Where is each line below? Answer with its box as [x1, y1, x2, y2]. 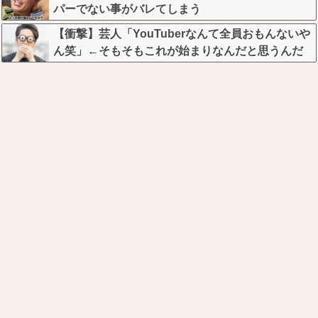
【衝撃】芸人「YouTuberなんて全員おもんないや [53, 27, 310, 40]
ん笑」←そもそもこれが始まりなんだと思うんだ [53, 44, 303, 57]
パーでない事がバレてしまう [53, 2, 201, 15]
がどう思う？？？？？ [53, 61, 167, 74]
